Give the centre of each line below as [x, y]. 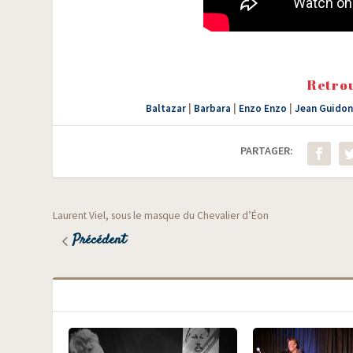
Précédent [100, 241]
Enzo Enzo [262, 108]
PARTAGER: [267, 151]
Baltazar [165, 108]
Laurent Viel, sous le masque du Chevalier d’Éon [161, 216]
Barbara [212, 108]
